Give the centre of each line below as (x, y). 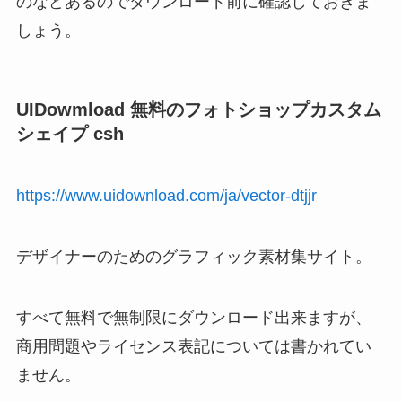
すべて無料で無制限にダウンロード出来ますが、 (193, 318)
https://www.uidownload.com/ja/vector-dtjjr (166, 196)
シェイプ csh (70, 133)
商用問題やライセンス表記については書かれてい (193, 347)
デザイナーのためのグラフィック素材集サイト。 (193, 257)
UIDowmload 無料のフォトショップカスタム (198, 109)
